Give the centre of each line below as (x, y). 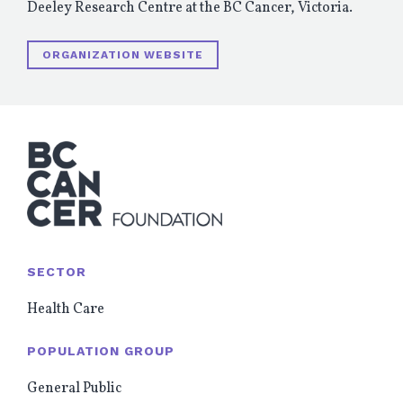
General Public (74, 389)
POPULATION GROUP (101, 351)
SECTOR (57, 272)
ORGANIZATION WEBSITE (123, 55)
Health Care (66, 310)
